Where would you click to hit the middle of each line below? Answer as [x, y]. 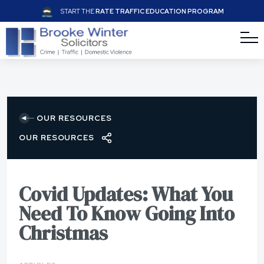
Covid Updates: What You [126, 194]
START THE [78, 11]
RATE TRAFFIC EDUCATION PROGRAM [160, 11]
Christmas [63, 233]
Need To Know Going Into [127, 213]
